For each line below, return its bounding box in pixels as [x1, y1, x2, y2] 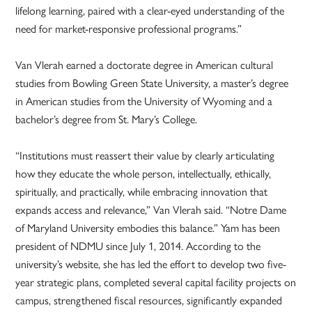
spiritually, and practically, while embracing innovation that [15, 183, 268, 200]
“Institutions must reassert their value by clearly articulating [15, 147, 275, 164]
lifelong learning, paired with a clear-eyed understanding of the [15, 2, 285, 19]
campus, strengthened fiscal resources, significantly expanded [15, 292, 283, 309]
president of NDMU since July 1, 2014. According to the [15, 237, 261, 254]
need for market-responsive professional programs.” [15, 20, 242, 37]
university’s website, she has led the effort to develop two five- [15, 256, 287, 272]
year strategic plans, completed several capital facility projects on [15, 274, 297, 290]
